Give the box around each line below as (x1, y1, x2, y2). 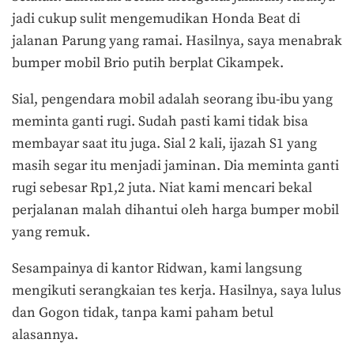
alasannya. (12, 326, 81, 344)
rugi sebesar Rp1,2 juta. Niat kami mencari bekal (12, 179, 312, 197)
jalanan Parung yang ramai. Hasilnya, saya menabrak (12, 32, 342, 51)
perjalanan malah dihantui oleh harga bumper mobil (12, 201, 339, 219)
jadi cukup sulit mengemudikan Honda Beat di (12, 10, 300, 28)
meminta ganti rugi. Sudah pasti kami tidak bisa (12, 112, 308, 130)
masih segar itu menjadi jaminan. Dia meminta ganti (12, 156, 339, 175)
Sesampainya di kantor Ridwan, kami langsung (12, 259, 302, 277)
